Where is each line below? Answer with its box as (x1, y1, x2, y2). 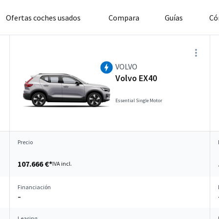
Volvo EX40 (115, 72, 157, 84)
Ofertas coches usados (5, 12, 81, 22)
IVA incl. (52, 160, 72, 167)
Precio (18, 138, 33, 146)
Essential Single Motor (115, 97, 162, 104)
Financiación (18, 183, 51, 191)
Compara (109, 12, 139, 22)
